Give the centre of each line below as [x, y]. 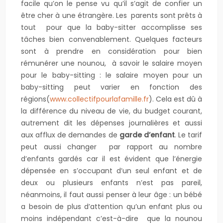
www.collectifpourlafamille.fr [99, 99]
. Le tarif [188, 135]
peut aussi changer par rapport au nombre [111, 147]
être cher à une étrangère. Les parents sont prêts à [111, 15]
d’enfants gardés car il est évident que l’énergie [111, 159]
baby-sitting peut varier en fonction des [111, 87]
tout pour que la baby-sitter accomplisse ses [111, 27]
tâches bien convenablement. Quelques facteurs [111, 39]
